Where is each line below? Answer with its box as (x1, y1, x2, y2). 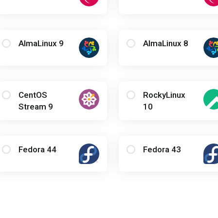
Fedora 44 (18, 144, 56, 154)
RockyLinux (143, 90, 185, 100)
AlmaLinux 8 (143, 38, 188, 48)
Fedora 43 (143, 144, 181, 154)
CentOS (18, 90, 47, 100)
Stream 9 (18, 101, 53, 111)
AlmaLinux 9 (18, 38, 64, 48)
